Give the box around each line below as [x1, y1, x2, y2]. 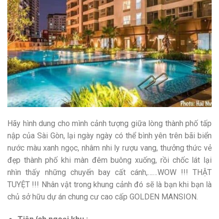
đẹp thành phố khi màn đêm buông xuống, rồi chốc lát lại [7, 155, 212, 165]
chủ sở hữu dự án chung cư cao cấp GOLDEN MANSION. [7, 192, 198, 202]
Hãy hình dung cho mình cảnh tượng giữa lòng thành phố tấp [7, 119, 212, 129]
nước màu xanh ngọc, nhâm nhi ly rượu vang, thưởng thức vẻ [7, 143, 212, 153]
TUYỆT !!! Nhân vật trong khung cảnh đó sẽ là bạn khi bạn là [7, 180, 212, 190]
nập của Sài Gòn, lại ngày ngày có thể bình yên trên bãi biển [7, 131, 212, 141]
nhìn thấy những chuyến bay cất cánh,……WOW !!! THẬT [7, 168, 212, 177]
